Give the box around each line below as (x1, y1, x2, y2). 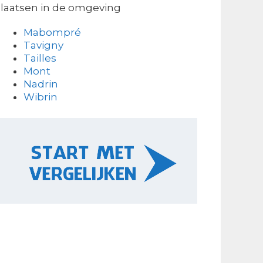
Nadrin (23, 77, 59, 90)
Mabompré (23, 26, 82, 38)
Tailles (23, 52, 57, 64)
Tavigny (23, 39, 64, 51)
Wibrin (23, 90, 58, 103)
